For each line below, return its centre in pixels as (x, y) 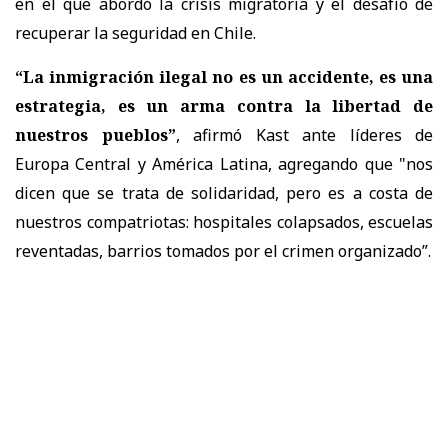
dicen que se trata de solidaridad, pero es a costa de (224, 192)
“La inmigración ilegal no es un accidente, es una (224, 76)
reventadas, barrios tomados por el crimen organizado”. (223, 250)
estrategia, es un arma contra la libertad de (224, 105)
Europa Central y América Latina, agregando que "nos (224, 163)
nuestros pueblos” (95, 134)
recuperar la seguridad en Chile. (135, 32)
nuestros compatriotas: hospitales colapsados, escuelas (224, 221)
